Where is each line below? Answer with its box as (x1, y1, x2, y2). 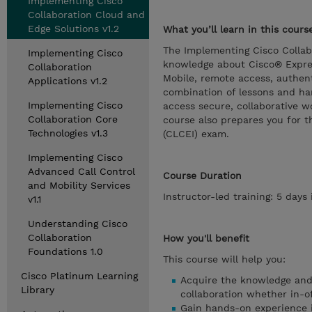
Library (21, 284, 54, 295)
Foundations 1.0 (28, 246, 103, 257)
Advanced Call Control (28, 166, 135, 177)
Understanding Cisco (28, 218, 127, 229)
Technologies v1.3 (28, 127, 108, 139)
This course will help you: (163, 253, 286, 265)
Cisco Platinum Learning (21, 270, 138, 281)
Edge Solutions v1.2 (28, 23, 119, 34)
